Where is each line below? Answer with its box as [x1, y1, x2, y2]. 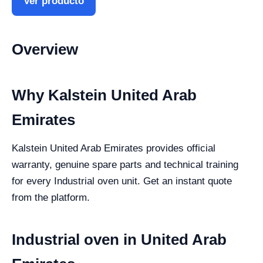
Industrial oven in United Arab [12, 231, 227, 248]
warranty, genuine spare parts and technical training [12, 159, 238, 170]
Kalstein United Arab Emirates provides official [12, 143, 215, 154]
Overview [12, 41, 78, 58]
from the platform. [12, 192, 90, 203]
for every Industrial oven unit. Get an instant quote [12, 176, 232, 187]
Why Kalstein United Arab [12, 86, 197, 104]
